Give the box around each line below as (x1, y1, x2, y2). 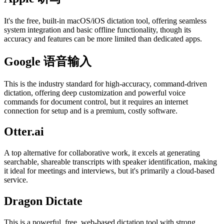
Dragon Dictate (4, 194, 82, 208)
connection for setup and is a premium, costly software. (4, 106, 177, 115)
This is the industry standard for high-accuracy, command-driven (4, 79, 207, 88)
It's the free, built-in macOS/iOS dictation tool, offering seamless (4, 16, 206, 25)
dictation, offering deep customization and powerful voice (4, 88, 185, 97)
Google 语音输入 (4, 54, 91, 68)
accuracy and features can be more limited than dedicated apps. (4, 34, 202, 43)
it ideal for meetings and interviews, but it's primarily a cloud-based (4, 166, 214, 175)
